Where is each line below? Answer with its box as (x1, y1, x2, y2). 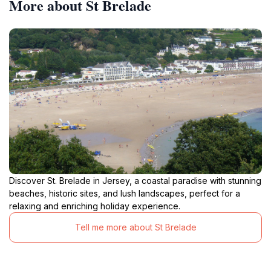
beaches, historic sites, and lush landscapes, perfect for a (9, 188, 240, 198)
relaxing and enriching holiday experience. (9, 200, 180, 211)
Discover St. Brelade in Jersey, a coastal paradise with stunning (9, 175, 261, 186)
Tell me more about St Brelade (74, 222, 197, 233)
